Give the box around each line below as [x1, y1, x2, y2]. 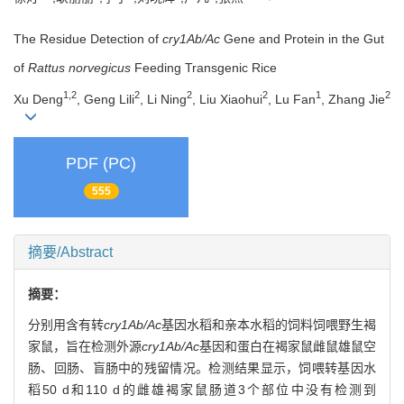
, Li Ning [140, 91, 187, 106]
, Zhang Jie [321, 91, 385, 106]
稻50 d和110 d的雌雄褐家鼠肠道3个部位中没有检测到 [28, 381, 376, 397]
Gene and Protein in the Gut [220, 32, 384, 47]
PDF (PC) [66, 154, 136, 173]
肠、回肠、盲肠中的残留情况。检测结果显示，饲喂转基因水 [28, 360, 376, 375]
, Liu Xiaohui [192, 91, 262, 106]
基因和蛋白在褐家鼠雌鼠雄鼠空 [199, 338, 376, 353]
